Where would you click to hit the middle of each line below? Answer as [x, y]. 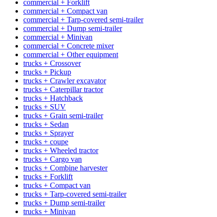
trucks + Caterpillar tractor [63, 89]
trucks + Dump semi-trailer [64, 202]
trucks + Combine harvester [65, 168]
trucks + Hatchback [53, 98]
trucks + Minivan [49, 211]
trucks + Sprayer [48, 133]
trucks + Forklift [48, 176]
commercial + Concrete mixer [69, 46]
